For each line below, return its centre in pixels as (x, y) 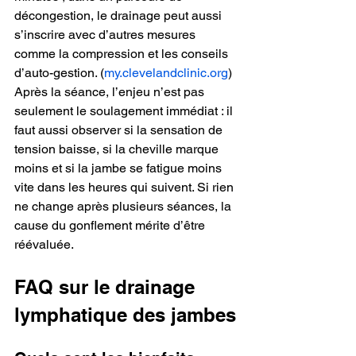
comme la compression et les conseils (123, 53)
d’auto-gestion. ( (59, 72)
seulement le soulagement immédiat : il (125, 110)
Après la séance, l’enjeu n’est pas (111, 91)
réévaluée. (44, 244)
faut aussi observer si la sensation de (120, 130)
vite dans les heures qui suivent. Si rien (126, 187)
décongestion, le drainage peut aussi (120, 15)
